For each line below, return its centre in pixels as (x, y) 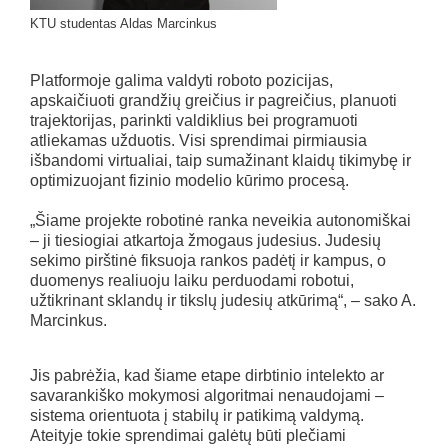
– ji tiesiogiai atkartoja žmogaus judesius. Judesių (205, 241)
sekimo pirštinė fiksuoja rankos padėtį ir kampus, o (208, 261)
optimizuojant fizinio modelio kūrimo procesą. (189, 181)
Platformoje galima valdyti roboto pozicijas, (181, 81)
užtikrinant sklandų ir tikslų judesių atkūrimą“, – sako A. (223, 301)
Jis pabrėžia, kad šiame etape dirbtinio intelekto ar (207, 376)
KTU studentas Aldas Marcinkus (123, 24)
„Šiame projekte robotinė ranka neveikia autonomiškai (220, 221)
